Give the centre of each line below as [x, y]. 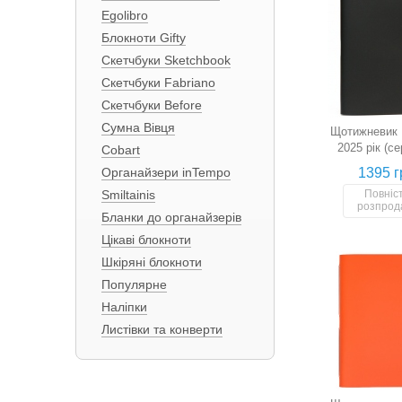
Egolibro [124, 15]
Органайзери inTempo [166, 172]
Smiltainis [128, 195]
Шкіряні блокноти [151, 262]
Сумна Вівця [138, 127]
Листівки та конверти [162, 329]
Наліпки [124, 307]
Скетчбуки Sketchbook [166, 60]
